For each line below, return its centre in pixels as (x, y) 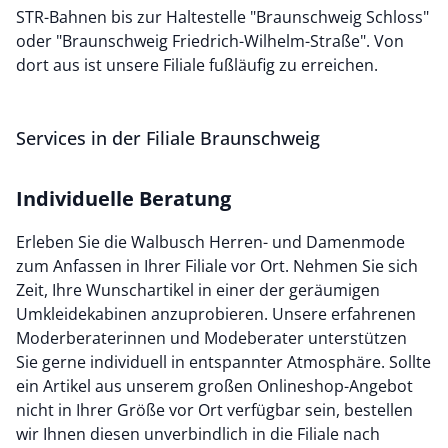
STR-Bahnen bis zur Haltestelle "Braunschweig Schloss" (222, 17)
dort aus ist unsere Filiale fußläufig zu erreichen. (197, 65)
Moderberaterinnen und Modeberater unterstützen (211, 338)
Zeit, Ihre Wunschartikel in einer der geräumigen (198, 290)
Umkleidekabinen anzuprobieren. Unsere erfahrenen (216, 314)
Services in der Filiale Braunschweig (168, 138)
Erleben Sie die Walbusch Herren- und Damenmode (210, 242)
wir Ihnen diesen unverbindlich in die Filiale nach (198, 434)
